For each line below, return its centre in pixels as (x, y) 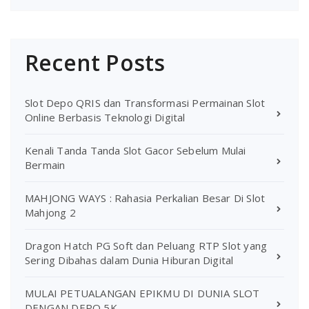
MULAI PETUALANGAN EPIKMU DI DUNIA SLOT (142, 293)
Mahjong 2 (50, 212)
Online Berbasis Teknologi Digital (105, 117)
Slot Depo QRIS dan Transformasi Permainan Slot (145, 102)
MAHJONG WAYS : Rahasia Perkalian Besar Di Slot (145, 198)
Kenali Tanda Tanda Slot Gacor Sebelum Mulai (136, 150)
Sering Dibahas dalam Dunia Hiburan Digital (129, 260)
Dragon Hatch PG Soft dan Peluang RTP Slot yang (146, 245)
